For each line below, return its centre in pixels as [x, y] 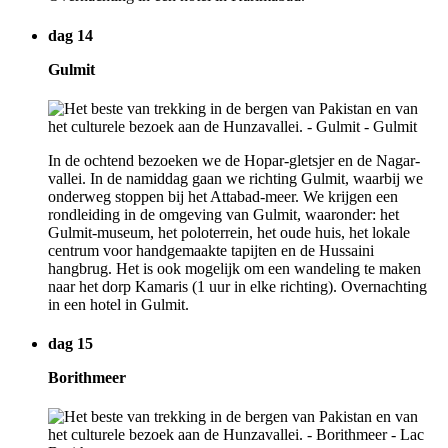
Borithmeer [87, 378]
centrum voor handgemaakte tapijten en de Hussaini [211, 250]
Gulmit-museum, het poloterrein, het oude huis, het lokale [229, 232]
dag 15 [70, 344]
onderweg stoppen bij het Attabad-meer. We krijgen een [223, 196]
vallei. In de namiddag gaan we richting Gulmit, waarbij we [235, 178]
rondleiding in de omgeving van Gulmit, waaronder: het [223, 214]
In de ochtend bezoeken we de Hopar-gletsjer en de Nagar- [234, 160]
